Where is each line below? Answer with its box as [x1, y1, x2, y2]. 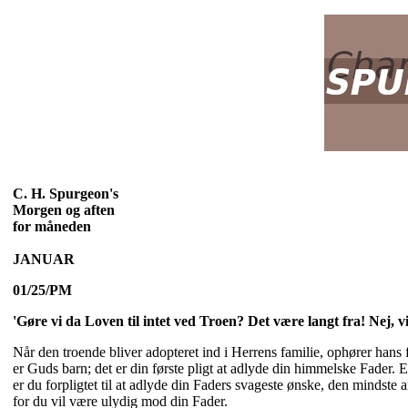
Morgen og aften [13, 202, 115, 218]
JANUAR [13, 251, 75, 267]
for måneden [13, 219, 91, 234]
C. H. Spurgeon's [13, 186, 118, 201]
